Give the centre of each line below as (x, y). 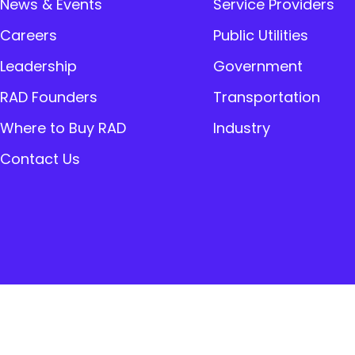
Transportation (266, 97)
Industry (241, 128)
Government (258, 66)
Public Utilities (260, 35)
